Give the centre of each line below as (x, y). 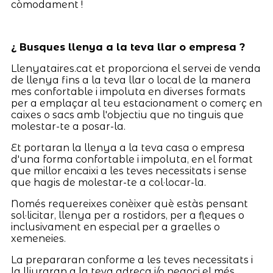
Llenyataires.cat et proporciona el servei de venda (136, 69)
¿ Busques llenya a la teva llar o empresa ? (128, 48)
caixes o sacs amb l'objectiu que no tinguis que (127, 115)
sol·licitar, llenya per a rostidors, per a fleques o (127, 216)
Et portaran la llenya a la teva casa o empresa (128, 148)
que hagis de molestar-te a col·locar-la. (108, 183)
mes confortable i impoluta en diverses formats (128, 92)
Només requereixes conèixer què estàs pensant (129, 204)
